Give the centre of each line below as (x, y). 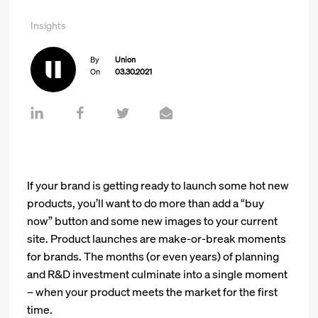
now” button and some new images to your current (153, 221)
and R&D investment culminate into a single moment (158, 274)
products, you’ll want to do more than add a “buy (146, 203)
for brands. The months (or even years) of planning (153, 256)
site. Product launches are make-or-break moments (157, 238)
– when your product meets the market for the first (153, 292)
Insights (48, 26)
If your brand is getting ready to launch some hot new (158, 185)
